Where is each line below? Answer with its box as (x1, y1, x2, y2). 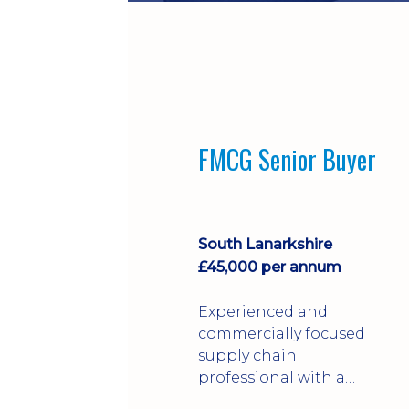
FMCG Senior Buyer (198, 141, 376, 178)
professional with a (198, 368, 345, 386)
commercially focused (198, 324, 365, 342)
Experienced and (198, 302, 328, 320)
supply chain (198, 346, 297, 364)
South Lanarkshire (198, 235, 332, 253)
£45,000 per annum (198, 257, 341, 276)
